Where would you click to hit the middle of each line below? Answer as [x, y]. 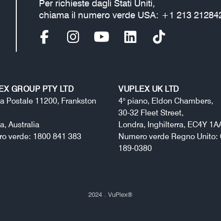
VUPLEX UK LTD [149, 89]
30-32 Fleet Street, [151, 112]
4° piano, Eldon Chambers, [166, 101]
